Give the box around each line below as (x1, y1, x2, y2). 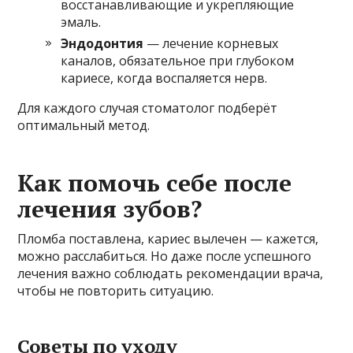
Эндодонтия (61, 35, 144, 53)
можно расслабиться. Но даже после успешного (17, 247, 312, 266)
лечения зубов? (17, 193, 203, 225)
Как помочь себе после (17, 167, 292, 199)
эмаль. (61, 13, 102, 32)
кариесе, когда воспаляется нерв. (61, 69, 268, 87)
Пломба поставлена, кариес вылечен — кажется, (17, 230, 319, 248)
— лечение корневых (143, 35, 279, 53)
